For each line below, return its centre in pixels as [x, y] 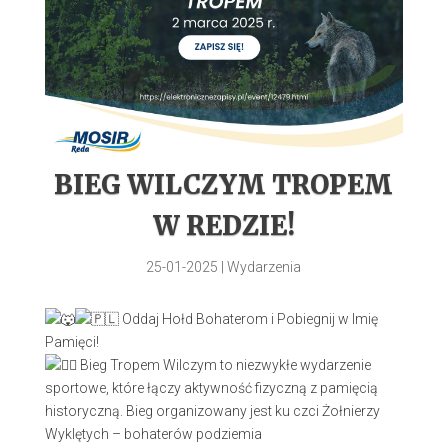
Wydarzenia [264, 267]
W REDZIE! [223, 226]
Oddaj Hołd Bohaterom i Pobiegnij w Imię [248, 319]
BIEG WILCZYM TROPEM [224, 185]
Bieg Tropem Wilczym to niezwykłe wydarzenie [223, 365]
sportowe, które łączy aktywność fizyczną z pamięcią [211, 388]
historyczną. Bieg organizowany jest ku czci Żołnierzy [212, 411]
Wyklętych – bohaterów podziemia [153, 434]
